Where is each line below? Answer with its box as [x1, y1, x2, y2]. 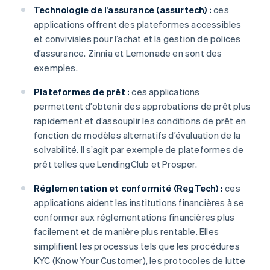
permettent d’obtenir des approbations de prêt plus [34, 100, 251, 113]
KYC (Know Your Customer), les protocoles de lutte [34, 254, 245, 267]
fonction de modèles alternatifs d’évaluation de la [34, 129, 241, 142]
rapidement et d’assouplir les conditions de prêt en [34, 115, 246, 127]
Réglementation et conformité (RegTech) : [34, 182, 223, 195]
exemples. [34, 61, 78, 74]
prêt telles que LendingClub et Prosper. [34, 158, 197, 171]
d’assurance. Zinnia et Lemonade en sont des [34, 47, 222, 60]
